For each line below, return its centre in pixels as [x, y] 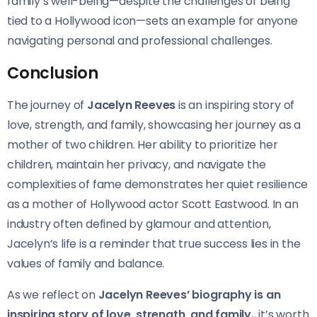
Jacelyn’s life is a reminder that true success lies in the [154, 243]
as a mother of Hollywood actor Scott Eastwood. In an [153, 204]
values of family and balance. [86, 263]
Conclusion [53, 73]
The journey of [47, 105]
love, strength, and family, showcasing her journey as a [154, 125]
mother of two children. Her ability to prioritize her [143, 144]
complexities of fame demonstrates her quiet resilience [158, 184]
